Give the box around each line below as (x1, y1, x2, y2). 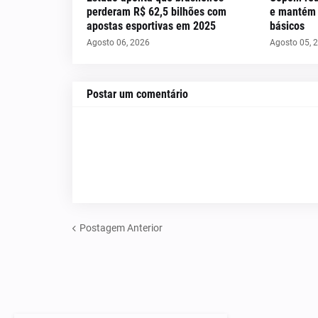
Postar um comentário (87, 87, 188, 101)
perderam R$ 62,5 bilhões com (87, 5, 226, 18)
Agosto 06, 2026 (87, 38, 150, 48)
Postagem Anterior (79, 221, 163, 234)
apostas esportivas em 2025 (87, 19, 216, 33)
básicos (270, 19, 305, 33)
